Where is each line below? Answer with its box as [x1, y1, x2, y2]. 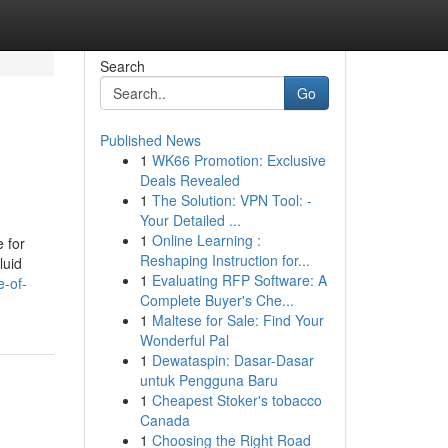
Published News [99, 130, 201, 150]
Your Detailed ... [139, 210, 241, 230]
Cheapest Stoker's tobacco [151, 390, 322, 410]
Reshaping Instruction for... [139, 250, 310, 270]
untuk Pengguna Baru [139, 370, 278, 390]
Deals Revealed [139, 170, 240, 190]
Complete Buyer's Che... [139, 290, 294, 310]
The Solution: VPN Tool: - [151, 190, 312, 210]
